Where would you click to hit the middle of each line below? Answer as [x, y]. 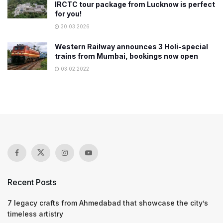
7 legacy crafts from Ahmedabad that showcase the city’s [108, 203]
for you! [68, 13]
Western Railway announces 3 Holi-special [131, 46]
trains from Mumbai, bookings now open [126, 56]
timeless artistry [35, 214]
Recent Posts [32, 182]
